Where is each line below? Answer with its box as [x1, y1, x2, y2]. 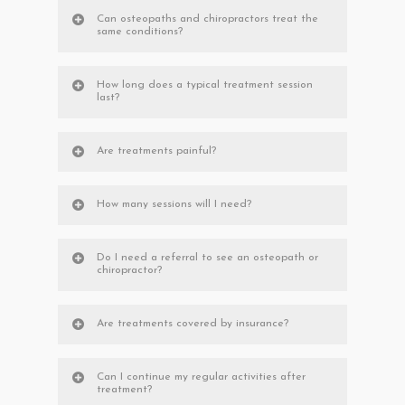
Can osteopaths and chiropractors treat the [97, 14, 318, 25]
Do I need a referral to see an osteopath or [97, 252, 318, 264]
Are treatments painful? [97, 146, 216, 157]
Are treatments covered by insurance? [97, 318, 288, 330]
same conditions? [97, 26, 183, 38]
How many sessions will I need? [97, 199, 251, 211]
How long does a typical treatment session [97, 80, 313, 91]
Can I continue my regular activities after [97, 372, 306, 383]
